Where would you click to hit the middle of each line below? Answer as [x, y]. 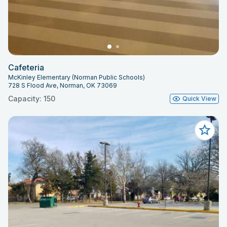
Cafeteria [26, 68]
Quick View [199, 99]
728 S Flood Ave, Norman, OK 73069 [63, 86]
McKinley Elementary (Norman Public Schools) [77, 78]
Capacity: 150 [32, 99]
